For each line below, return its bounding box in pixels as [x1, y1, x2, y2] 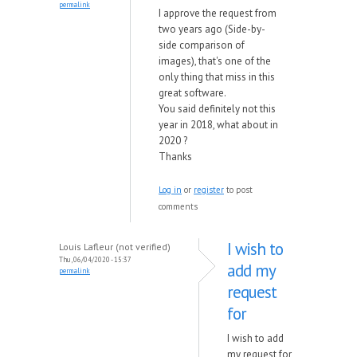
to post [224, 184, 253, 195]
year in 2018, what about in [159, 118, 278, 131]
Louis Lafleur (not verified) [59, 241, 171, 253]
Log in [159, 184, 182, 195]
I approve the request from [159, 6, 277, 20]
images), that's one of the [159, 54, 271, 68]
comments [159, 201, 198, 212]
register [194, 184, 224, 195]
